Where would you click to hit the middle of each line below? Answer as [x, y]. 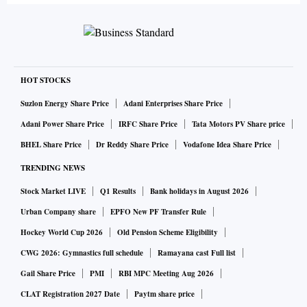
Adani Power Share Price [62, 124]
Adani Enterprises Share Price [173, 104]
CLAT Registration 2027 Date [70, 294]
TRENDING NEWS [53, 168]
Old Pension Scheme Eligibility [168, 233]
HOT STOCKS [46, 81]
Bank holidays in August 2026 [199, 192]
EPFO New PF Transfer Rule [158, 212]
